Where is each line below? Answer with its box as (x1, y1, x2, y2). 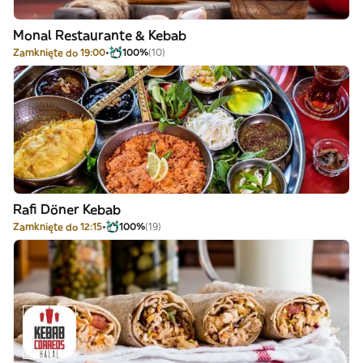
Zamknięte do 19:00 (13, 46, 105, 58)
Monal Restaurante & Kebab (13, 27, 186, 43)
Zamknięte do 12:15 (13, 220, 102, 233)
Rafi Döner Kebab (13, 201, 121, 217)
